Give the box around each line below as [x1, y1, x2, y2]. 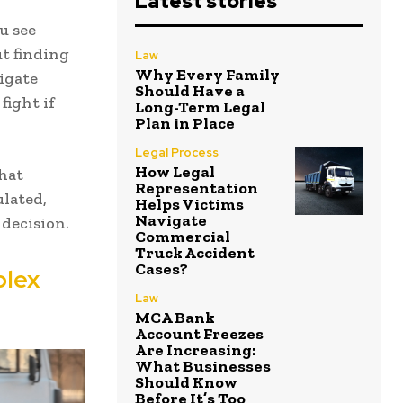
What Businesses [135, 356, 271, 377]
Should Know [135, 372, 237, 393]
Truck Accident [135, 243, 255, 264]
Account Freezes [135, 324, 264, 345]
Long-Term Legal [135, 97, 265, 118]
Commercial [135, 227, 230, 247]
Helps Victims [135, 194, 244, 215]
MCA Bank [135, 308, 215, 328]
